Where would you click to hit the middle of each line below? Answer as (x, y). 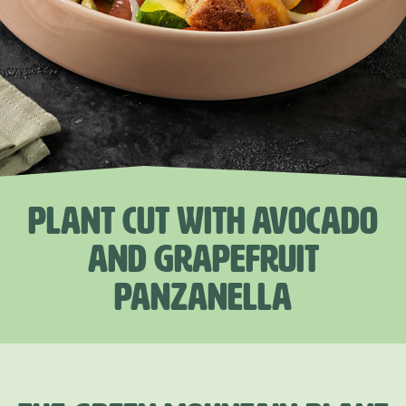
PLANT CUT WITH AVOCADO (203, 221)
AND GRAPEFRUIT (203, 259)
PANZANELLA (203, 297)
